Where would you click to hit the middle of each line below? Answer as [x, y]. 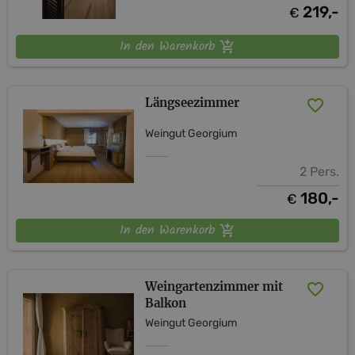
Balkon [166, 303]
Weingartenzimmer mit [214, 286]
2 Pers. [319, 171]
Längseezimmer [193, 102]
